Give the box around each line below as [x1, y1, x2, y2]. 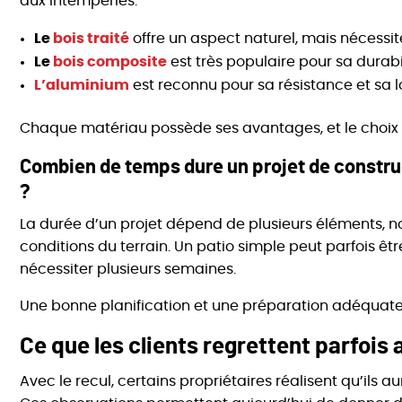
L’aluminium [34, 78, 130, 93]
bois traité [53, 31, 130, 47]
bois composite [53, 55, 168, 70]
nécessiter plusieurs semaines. [20, 262, 237, 277]
